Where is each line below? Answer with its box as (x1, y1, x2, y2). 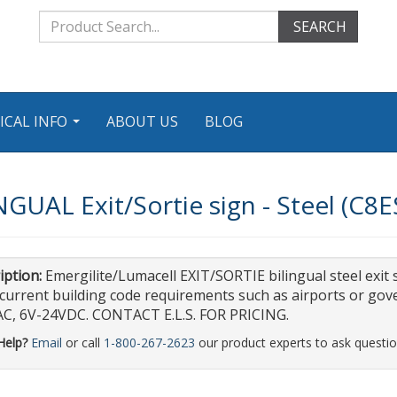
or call (61, 334, 104, 351)
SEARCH (290, 17, 346, 36)
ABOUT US (106, 112, 178, 131)
